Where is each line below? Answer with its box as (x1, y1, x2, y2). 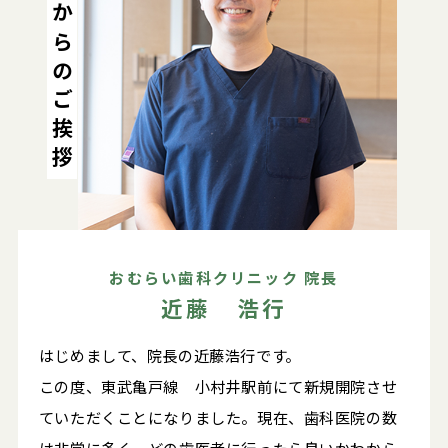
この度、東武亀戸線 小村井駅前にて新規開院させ (38, 375, 398, 398)
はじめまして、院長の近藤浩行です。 (38, 344, 301, 367)
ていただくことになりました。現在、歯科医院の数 (38, 406, 398, 429)
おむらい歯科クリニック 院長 (109, 266, 339, 289)
